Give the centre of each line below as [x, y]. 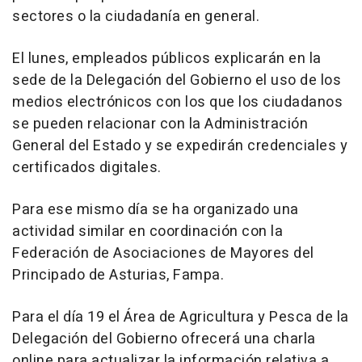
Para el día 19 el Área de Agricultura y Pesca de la [181, 317]
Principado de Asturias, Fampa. [118, 275]
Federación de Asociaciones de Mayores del [163, 253]
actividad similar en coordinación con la [147, 232]
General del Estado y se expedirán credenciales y [180, 146]
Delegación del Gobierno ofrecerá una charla [164, 339]
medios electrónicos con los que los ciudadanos [177, 102]
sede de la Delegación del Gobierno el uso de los [177, 80]
